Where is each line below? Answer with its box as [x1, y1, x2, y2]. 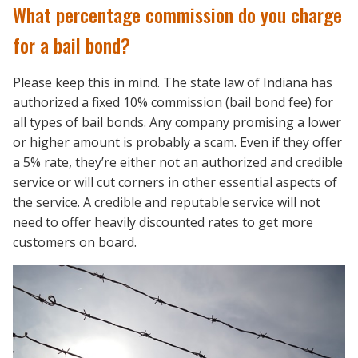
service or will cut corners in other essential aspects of [13, 173, 337, 192]
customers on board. [13, 233, 137, 252]
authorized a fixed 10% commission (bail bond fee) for [13, 93, 333, 112]
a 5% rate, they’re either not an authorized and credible [13, 153, 343, 172]
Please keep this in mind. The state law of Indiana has [13, 74, 332, 92]
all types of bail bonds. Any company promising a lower [13, 113, 341, 132]
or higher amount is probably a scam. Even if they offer [13, 133, 342, 152]
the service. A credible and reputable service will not [13, 193, 320, 212]
